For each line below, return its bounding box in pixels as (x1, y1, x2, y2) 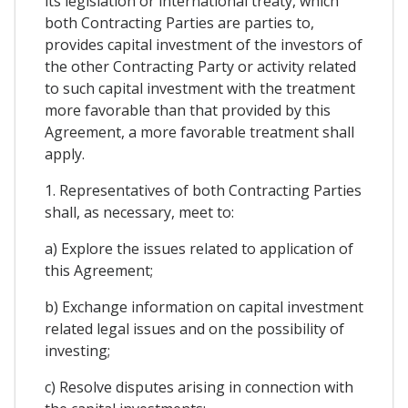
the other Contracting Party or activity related (45, 56, 356, 76)
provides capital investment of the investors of (45, 34, 362, 55)
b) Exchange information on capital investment (45, 296, 363, 317)
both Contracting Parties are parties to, (45, 12, 314, 33)
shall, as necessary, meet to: (45, 201, 234, 222)
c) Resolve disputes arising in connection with (45, 376, 353, 397)
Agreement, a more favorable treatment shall (45, 121, 354, 142)
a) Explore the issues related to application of (45, 238, 353, 259)
